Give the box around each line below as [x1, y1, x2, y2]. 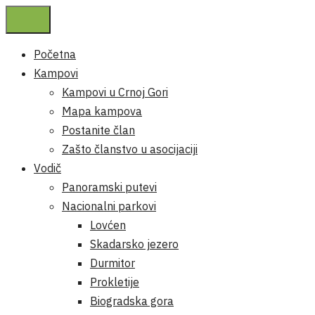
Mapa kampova [62, 104, 142, 118]
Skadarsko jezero [90, 237, 179, 251]
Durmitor [90, 256, 135, 270]
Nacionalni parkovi [62, 199, 156, 213]
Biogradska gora [90, 294, 174, 308]
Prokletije [90, 275, 139, 289]
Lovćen [90, 218, 126, 232]
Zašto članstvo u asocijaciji [62, 142, 198, 156]
